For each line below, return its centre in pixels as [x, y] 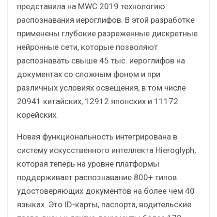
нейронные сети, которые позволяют [87, 47]
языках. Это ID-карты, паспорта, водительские [104, 204]
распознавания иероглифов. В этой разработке [106, 20]
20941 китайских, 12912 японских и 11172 [98, 101]
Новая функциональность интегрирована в [97, 136]
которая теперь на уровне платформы [88, 163]
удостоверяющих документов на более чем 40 [106, 191]
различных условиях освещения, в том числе [101, 87]
